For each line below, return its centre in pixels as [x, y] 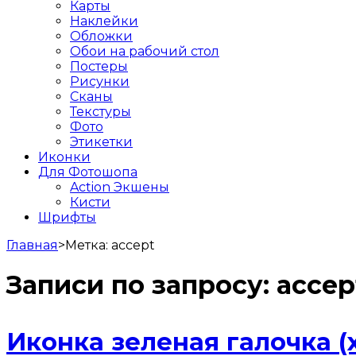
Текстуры [101, 111]
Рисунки [100, 81]
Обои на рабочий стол [145, 51]
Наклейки [104, 21]
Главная [32, 245]
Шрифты [67, 217]
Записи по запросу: [141, 285]
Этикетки [101, 141]
